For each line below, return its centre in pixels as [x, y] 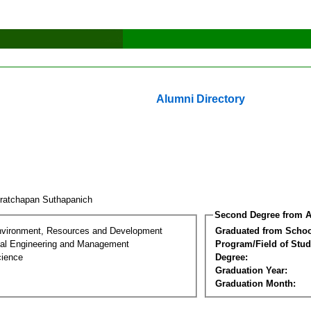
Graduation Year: [251, 270]
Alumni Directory [201, 99]
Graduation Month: [255, 283]
